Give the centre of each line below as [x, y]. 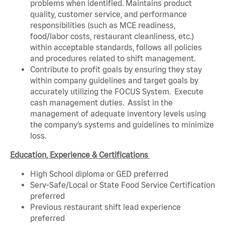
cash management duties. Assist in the [101, 102]
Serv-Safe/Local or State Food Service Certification [123, 185]
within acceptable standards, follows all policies [116, 47]
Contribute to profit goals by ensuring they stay [116, 69]
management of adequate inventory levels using [118, 113]
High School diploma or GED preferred [100, 174]
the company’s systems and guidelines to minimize [122, 124]
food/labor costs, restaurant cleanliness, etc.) [112, 36]
